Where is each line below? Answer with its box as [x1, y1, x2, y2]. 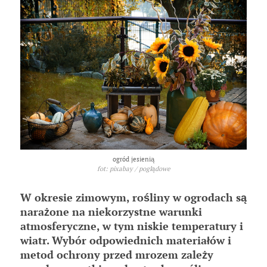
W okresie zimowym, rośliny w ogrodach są [20, 190, 247, 205]
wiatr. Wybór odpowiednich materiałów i [20, 233, 231, 248]
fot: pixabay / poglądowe [97, 164, 170, 173]
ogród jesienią [113, 155, 154, 164]
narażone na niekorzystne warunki [20, 204, 202, 219]
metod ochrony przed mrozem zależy [20, 247, 213, 262]
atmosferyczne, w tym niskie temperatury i [20, 219, 243, 234]
